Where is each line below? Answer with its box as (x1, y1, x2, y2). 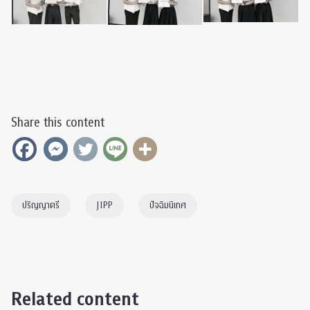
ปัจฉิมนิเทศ (149, 198, 186, 212)
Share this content (11, 112, 104, 132)
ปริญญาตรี (22, 198, 60, 212)
